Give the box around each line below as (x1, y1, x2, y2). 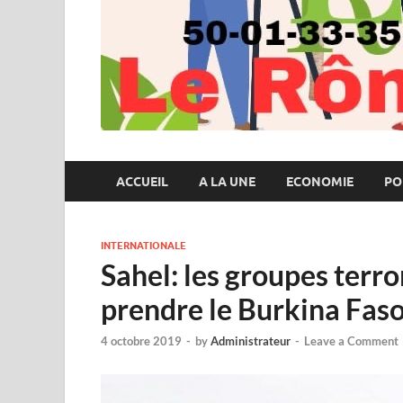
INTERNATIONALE (101, 239, 186, 252)
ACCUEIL (116, 174, 168, 189)
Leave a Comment (304, 334, 399, 349)
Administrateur (210, 334, 291, 349)
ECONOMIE (286, 174, 354, 189)
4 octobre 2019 (101, 334, 182, 349)
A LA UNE (199, 174, 255, 189)
